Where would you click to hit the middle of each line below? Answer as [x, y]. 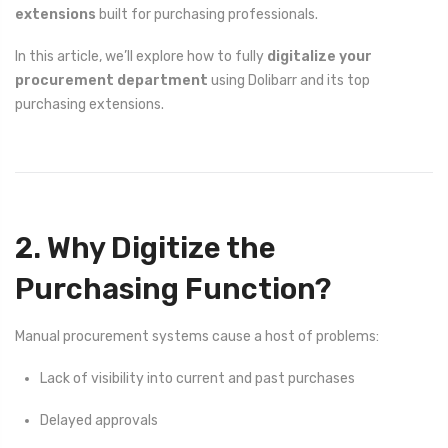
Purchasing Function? [173, 289]
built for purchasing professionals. [207, 15]
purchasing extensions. [89, 105]
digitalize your [319, 57]
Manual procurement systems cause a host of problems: [197, 336]
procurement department [111, 81]
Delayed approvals [99, 421]
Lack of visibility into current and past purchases [197, 378]
